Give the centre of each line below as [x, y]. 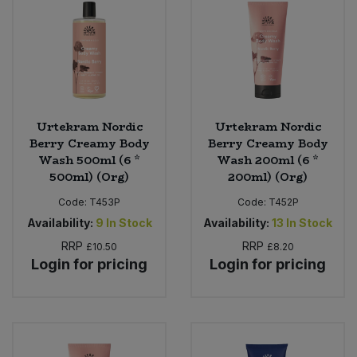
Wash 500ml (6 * [89, 161]
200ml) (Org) [268, 177]
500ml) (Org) [89, 177]
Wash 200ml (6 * [268, 161]
